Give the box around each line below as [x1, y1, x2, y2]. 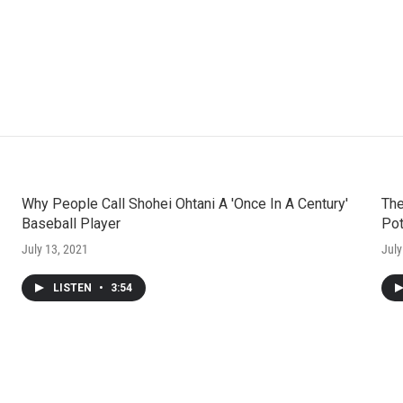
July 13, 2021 [21, 242, 88, 257]
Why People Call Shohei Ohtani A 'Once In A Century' [21, 195, 348, 213]
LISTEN [52, 282, 94, 295]
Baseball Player [21, 215, 121, 233]
